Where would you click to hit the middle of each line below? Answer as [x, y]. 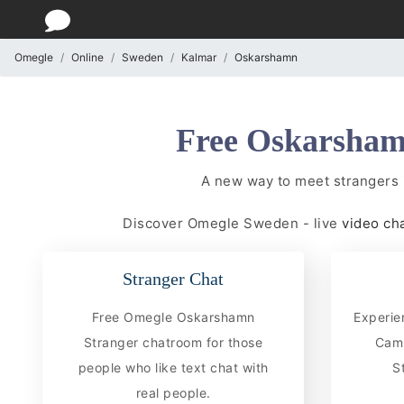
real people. [173, 392]
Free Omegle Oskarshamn [173, 317]
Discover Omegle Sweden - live [230, 223]
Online [87, 57]
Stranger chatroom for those [173, 342]
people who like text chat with [173, 367]
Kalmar [199, 57]
